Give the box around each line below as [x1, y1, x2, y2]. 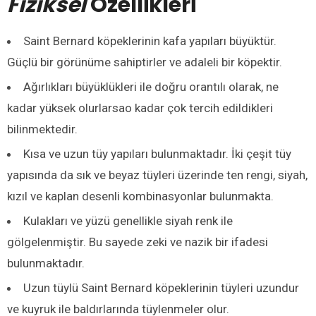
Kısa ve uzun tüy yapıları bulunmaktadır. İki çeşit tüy [23, 146, 291, 161]
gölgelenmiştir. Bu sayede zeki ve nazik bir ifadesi [7, 234, 268, 249]
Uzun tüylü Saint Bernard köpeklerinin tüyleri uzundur [23, 280, 299, 295]
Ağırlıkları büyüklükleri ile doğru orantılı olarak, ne [23, 79, 279, 94]
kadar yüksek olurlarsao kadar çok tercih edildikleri [7, 100, 273, 115]
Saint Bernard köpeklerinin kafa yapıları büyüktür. [23, 33, 276, 48]
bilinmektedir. [7, 121, 78, 136]
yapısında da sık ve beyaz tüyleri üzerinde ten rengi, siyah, [7, 167, 308, 182]
